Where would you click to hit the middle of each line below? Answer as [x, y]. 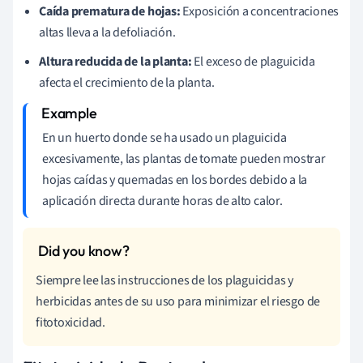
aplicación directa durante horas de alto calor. [162, 201]
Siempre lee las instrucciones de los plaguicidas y [164, 280]
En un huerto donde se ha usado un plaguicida [164, 137]
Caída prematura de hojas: [110, 11]
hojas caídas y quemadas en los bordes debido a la [175, 179]
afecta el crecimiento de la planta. [127, 82]
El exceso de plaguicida [253, 61]
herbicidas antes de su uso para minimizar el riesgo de [178, 301]
